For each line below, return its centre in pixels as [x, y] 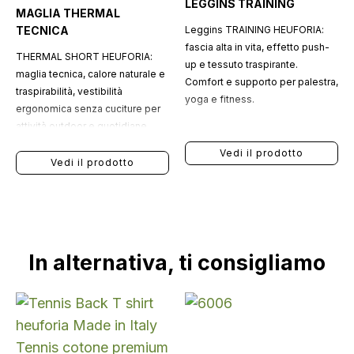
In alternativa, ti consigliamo [177, 263]
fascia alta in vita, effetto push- [257, 47]
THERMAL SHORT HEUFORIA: [84, 56]
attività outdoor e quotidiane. [82, 126]
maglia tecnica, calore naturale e [90, 74]
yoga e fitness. [219, 99]
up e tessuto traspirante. [241, 64]
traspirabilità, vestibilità [69, 91]
